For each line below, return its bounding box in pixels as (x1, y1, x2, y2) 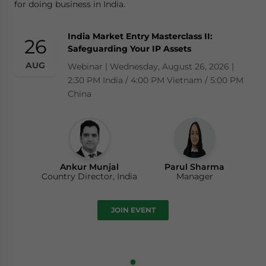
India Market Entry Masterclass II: (68, 31, 213, 42)
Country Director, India (42, 171, 137, 182)
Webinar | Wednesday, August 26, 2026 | (68, 61, 234, 72)
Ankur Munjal (60, 161, 119, 173)
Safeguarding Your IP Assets (68, 43, 191, 55)
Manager (176, 171, 213, 182)
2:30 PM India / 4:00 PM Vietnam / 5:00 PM (68, 75, 243, 86)
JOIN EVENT (110, 205, 156, 214)
